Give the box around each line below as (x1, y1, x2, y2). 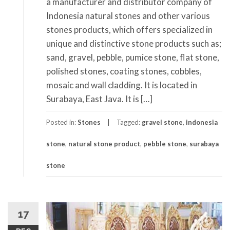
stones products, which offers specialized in (46, 24, 213, 35)
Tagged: (117, 118, 142, 127)
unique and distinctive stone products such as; (46, 38, 221, 49)
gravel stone (142, 118, 183, 127)
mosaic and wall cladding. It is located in (46, 80, 197, 91)
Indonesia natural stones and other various (46, 10, 210, 22)
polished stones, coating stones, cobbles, (46, 66, 202, 77)
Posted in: (46, 118, 78, 127)
